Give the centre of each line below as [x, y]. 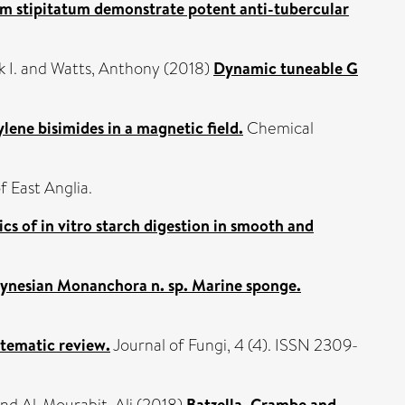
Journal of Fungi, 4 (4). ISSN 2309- [234, 345]
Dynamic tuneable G [286, 68]
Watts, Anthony [105, 69]
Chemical [278, 128]
